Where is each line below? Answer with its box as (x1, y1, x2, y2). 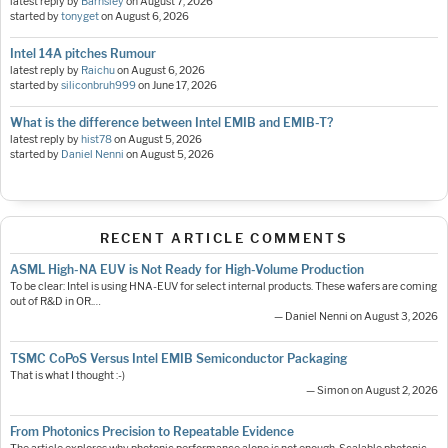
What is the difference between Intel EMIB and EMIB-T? (10, 115, 333, 131)
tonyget (61, 10, 99, 24)
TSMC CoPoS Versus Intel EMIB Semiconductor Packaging (10, 350, 347, 366)
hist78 (81, 133, 112, 147)
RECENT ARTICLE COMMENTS (99, 230, 349, 247)
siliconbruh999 (61, 79, 136, 93)
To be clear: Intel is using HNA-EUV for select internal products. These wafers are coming (10, 280, 437, 294)
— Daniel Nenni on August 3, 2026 (274, 310, 438, 324)
